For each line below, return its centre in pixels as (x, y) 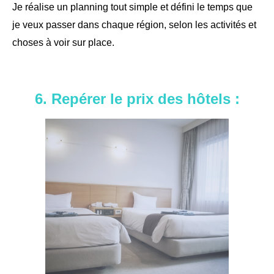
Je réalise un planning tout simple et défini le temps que (132, 7)
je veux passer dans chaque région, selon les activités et (134, 24)
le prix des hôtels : (172, 98)
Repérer (78, 98)
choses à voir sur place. (63, 42)
